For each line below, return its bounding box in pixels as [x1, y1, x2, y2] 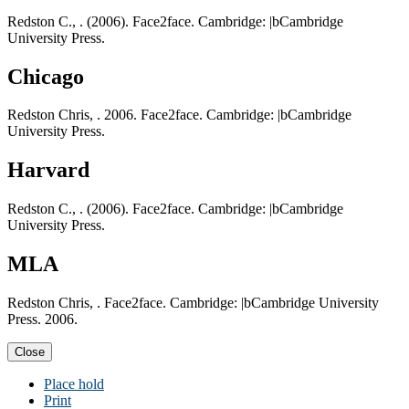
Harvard [7, 158, 89, 183]
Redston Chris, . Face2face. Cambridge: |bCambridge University [7, 295, 379, 311]
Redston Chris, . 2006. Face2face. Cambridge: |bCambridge [7, 107, 351, 123]
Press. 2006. [7, 311, 78, 328]
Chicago [7, 64, 84, 89]
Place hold [44, 376, 104, 393]
